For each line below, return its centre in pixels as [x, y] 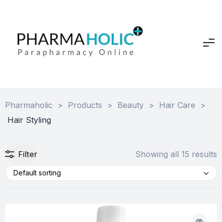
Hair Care [177, 105]
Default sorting [37, 173]
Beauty [131, 105]
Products [85, 105]
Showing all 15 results [176, 154]
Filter [28, 154]
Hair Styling [29, 120]
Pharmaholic [29, 105]
